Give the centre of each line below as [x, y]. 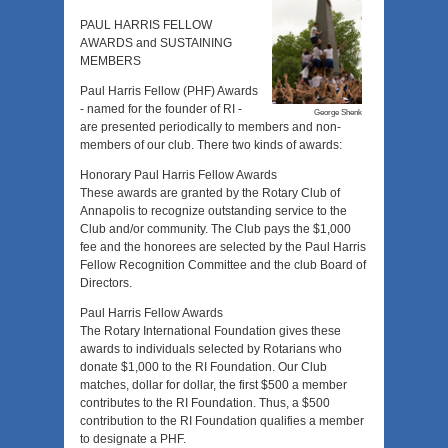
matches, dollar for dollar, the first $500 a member [213, 385]
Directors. [106, 283]
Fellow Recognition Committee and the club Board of [223, 265]
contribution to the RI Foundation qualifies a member [222, 421]
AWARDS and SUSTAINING [156, 43]
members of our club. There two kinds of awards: [211, 145]
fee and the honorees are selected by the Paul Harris [223, 247]
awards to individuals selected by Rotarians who [211, 349]
